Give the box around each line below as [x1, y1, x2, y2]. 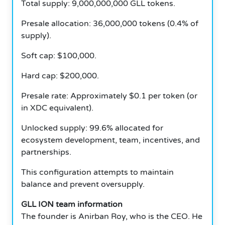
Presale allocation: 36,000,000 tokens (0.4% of [21, 18, 198, 29]
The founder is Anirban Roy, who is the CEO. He [21, 211, 202, 221]
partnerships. [21, 147, 71, 157]
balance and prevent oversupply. [21, 179, 145, 189]
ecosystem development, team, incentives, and [21, 135, 200, 145]
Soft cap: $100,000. [21, 50, 96, 61]
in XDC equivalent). [21, 102, 93, 113]
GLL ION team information [21, 199, 123, 209]
